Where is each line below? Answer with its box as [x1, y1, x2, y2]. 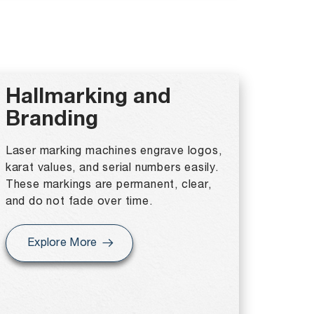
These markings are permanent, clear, [5, 180, 212, 190]
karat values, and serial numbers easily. [5, 163, 219, 173]
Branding [5, 111, 98, 132]
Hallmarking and [5, 88, 171, 109]
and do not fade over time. [5, 197, 153, 207]
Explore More [27, 238, 97, 248]
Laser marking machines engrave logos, [5, 146, 222, 156]
